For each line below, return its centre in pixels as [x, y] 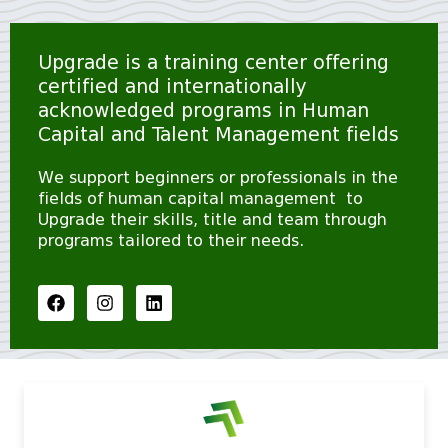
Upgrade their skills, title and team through [212, 219]
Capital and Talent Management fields [218, 134]
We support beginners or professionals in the [218, 177]
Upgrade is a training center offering [213, 62]
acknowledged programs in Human [203, 110]
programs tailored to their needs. [171, 240]
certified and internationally [172, 86]
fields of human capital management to [200, 198]
